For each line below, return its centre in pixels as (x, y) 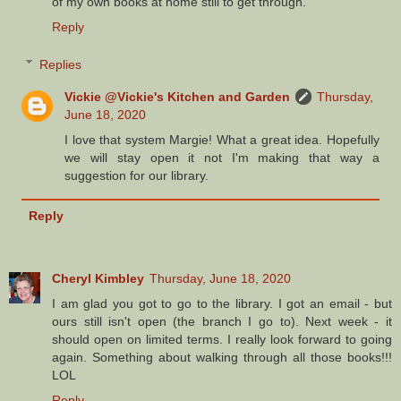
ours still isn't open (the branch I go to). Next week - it (222, 321)
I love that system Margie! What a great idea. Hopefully (222, 139)
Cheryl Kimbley (98, 278)
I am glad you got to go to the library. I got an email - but (222, 303)
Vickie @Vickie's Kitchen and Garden (178, 96)
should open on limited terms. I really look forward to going (222, 339)
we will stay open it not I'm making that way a (222, 157)
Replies (61, 64)
